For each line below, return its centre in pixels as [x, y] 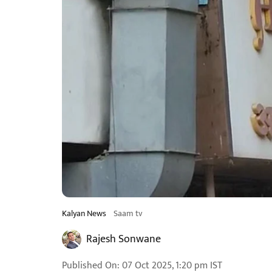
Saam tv [128, 213]
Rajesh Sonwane [124, 239]
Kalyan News [84, 213]
